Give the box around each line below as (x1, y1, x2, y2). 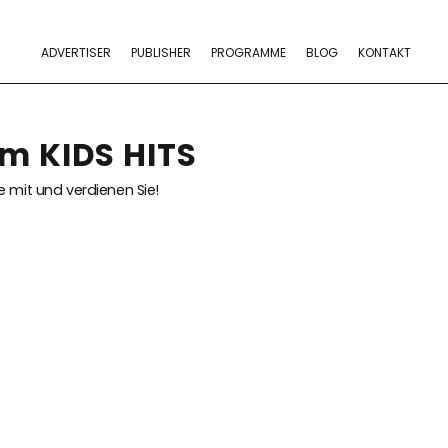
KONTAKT (357, 44, 411, 61)
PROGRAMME (210, 44, 286, 61)
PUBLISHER (130, 44, 191, 61)
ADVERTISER (40, 44, 111, 61)
